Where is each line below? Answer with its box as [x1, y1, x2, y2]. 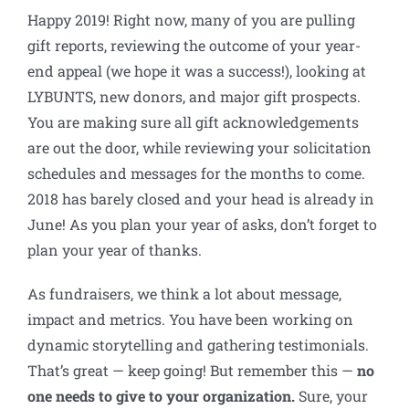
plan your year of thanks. [27, 240, 202, 260]
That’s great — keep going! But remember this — [27, 361, 357, 381]
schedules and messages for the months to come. [27, 163, 365, 184]
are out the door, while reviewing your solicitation [27, 138, 372, 158]
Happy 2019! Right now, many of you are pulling [27, 10, 355, 30]
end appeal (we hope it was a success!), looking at [27, 61, 366, 81]
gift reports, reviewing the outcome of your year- [27, 36, 361, 56]
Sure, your [295, 386, 368, 406]
